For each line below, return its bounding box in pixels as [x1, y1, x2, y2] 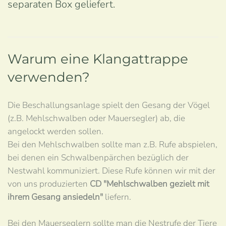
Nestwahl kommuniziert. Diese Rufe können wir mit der [8, 165, 215, 177]
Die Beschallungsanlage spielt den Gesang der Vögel [8, 99, 210, 111]
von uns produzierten [8, 178, 90, 190]
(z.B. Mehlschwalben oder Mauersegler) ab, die [8, 112, 185, 124]
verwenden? [8, 69, 90, 85]
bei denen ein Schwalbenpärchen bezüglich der [8, 152, 189, 163]
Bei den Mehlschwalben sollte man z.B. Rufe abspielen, [8, 139, 217, 150]
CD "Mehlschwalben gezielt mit [90, 178, 209, 190]
